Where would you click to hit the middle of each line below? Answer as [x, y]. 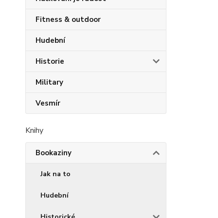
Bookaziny [54, 153]
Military [49, 82]
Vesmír [48, 103]
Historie [50, 61]
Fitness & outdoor [68, 19]
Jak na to [55, 174]
